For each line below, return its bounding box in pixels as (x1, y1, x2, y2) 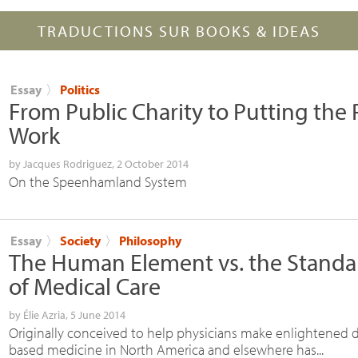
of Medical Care (9, 270, 161, 301)
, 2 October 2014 (112, 156, 189, 171)
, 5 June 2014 (66, 307, 125, 322)
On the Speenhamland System (9, 172, 187, 191)
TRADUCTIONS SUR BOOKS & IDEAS (37, 20, 320, 41)
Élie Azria (23, 307, 66, 322)
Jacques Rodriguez (23, 156, 112, 171)
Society (60, 232, 101, 249)
